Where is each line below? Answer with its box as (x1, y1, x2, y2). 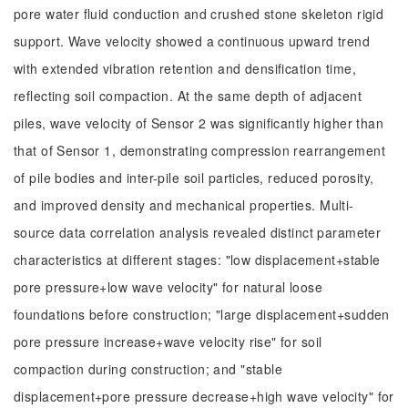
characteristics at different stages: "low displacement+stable (14, 250, 381, 269)
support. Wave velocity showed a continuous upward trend (14, 32, 371, 50)
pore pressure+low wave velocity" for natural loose (14, 278, 323, 296)
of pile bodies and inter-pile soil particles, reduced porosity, (14, 168, 374, 187)
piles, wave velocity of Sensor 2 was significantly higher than (14, 114, 384, 132)
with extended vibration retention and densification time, (14, 59, 356, 77)
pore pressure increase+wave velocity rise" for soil (14, 332, 322, 351)
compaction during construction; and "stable (14, 360, 283, 378)
